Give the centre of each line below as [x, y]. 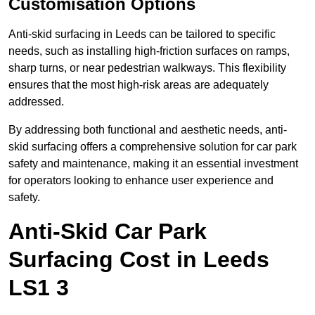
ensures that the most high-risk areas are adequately [139, 85]
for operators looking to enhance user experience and [141, 181]
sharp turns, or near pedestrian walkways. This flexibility [147, 68]
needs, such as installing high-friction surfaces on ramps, [149, 51]
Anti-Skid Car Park [108, 232]
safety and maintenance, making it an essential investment [153, 164]
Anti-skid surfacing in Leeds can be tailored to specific [142, 34]
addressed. [36, 102]
